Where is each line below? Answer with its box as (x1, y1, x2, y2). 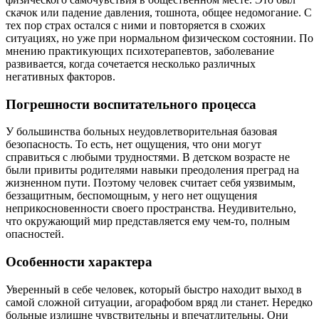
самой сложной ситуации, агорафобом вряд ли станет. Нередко (6, 296, 313, 308)
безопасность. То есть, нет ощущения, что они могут (6, 138, 261, 151)
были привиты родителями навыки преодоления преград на (6, 164, 299, 177)
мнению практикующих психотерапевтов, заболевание (6, 45, 274, 58)
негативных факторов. (6, 70, 115, 83)
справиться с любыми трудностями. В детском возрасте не (6, 151, 290, 164)
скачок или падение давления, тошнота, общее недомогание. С (6, 6, 312, 19)
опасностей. (6, 228, 64, 241)
